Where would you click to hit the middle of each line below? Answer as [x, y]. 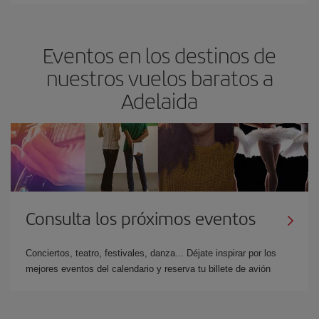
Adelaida [159, 100]
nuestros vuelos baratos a [159, 77]
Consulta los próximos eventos [141, 218]
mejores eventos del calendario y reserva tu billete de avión [148, 268]
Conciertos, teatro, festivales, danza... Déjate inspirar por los [151, 253]
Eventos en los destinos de [159, 54]
